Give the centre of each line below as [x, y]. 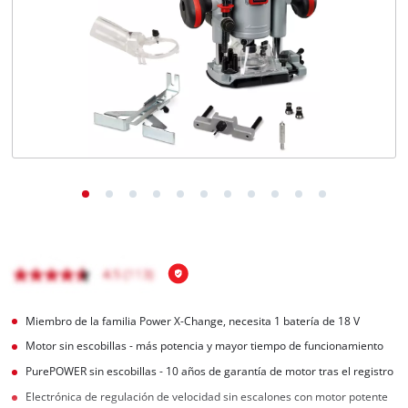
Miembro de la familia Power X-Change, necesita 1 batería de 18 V [193, 321]
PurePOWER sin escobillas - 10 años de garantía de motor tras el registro [210, 372]
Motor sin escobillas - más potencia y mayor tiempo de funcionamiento [205, 346]
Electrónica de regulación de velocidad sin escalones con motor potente [207, 396]
